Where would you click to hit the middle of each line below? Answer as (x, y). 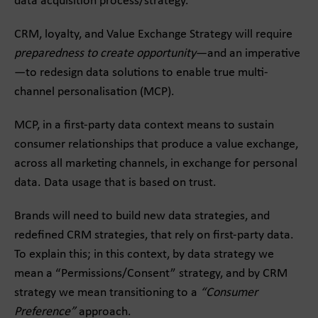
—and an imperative (248, 54)
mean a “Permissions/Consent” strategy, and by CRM (151, 274)
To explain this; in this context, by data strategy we (144, 254)
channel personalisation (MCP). (94, 92)
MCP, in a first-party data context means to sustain (144, 125)
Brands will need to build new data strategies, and (142, 216)
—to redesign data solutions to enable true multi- (141, 73)
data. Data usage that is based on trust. (115, 183)
